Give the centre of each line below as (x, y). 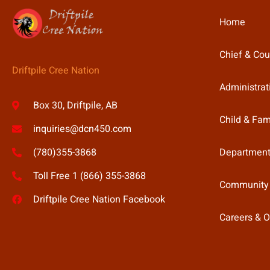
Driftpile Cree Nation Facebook (99, 200)
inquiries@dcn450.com (82, 129)
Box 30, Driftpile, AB (75, 106)
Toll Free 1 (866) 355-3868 (89, 176)
